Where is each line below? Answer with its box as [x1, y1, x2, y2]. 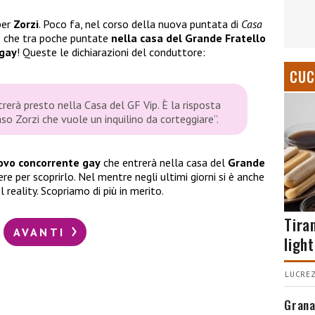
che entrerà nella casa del [101, 155, 228, 170]
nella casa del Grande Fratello [111, 31, 266, 46]
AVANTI [13, 224, 70, 239]
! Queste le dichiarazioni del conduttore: [17, 45, 205, 60]
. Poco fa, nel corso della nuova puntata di [39, 17, 241, 32]
